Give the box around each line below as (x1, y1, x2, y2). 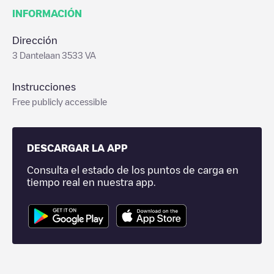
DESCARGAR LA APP (27, 143, 128, 153)
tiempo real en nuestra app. (27, 177, 155, 187)
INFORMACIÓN (12, 9, 82, 18)
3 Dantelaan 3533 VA (12, 51, 96, 59)
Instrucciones (12, 82, 76, 92)
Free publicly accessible (12, 97, 107, 106)
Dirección (12, 35, 57, 45)
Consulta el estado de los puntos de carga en (27, 165, 239, 175)
